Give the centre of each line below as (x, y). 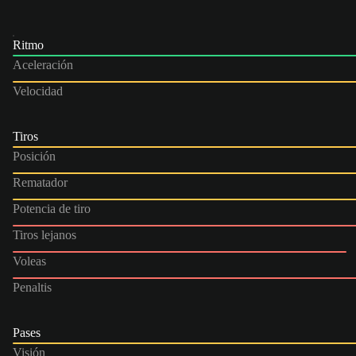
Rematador (40, 182)
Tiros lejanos (44, 234)
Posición (34, 156)
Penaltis (32, 287)
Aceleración (43, 64)
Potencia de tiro (52, 208)
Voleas (29, 261)
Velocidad (38, 91)
